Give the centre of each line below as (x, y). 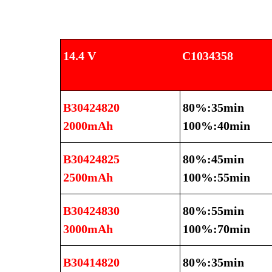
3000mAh (88, 229)
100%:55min (216, 178)
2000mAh (88, 126)
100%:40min (216, 126)
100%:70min (216, 229)
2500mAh (88, 178)
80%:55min (213, 211)
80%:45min (213, 159)
